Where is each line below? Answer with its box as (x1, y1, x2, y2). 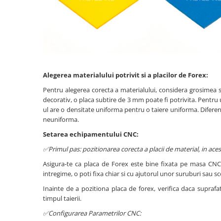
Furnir (7, 115, 28, 125)
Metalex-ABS (21, 19, 63, 28)
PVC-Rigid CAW (7, 6, 56, 15)
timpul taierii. (43, 194, 81, 203)
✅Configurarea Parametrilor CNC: (43, 209, 141, 218)
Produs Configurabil (21, 77, 88, 87)
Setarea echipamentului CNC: (43, 130, 139, 139)
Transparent (7, 65, 48, 74)
